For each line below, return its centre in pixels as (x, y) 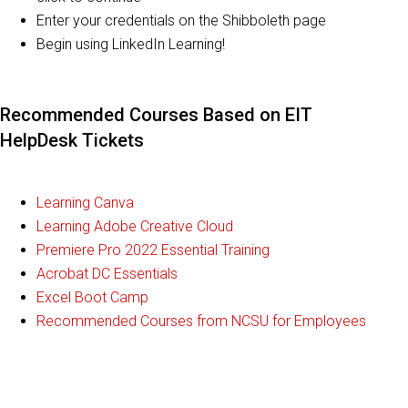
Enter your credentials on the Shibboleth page (181, 20)
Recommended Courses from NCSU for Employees (201, 321)
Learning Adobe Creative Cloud (135, 226)
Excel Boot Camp (92, 297)
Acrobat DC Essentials (111, 274)
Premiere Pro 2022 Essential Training (153, 250)
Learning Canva (87, 203)
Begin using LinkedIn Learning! (131, 44)
